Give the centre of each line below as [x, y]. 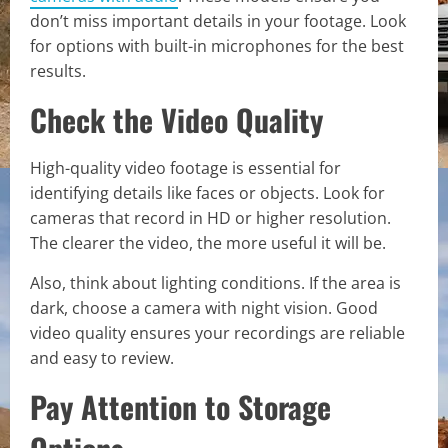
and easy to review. [102, 357]
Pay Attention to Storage [180, 406]
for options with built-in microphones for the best [217, 45]
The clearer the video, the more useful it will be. [208, 242]
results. [58, 70]
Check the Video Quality [176, 119]
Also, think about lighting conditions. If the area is [215, 282]
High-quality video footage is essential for [185, 167]
